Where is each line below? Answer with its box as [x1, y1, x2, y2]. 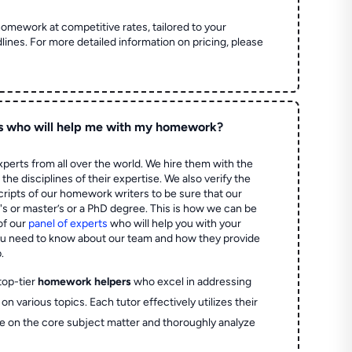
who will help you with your [108, 216, 242, 230]
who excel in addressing [131, 274, 252, 288]
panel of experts [28, 216, 108, 230]
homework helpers [38, 274, 132, 288]
